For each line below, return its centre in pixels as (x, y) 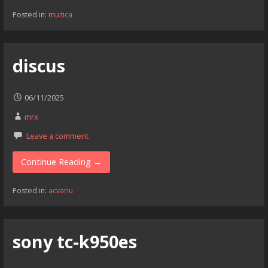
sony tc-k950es (74, 241)
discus (39, 65)
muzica (60, 15)
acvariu (60, 191)
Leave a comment (57, 135)
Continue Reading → (61, 162)
